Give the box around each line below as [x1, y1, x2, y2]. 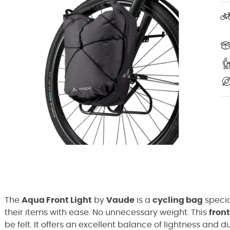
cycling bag [152, 196, 203, 204]
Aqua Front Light [22, 196, 92, 204]
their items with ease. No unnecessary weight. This [5, 208, 209, 217]
